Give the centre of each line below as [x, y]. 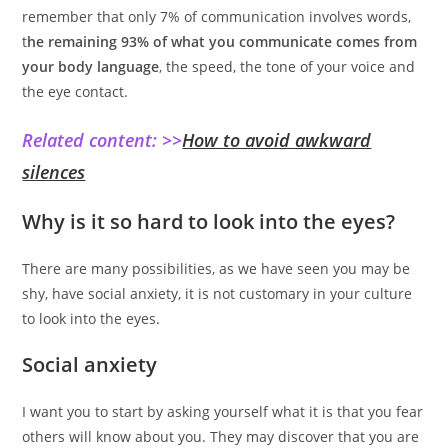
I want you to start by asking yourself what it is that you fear [223, 412]
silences [54, 172]
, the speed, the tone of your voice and [287, 67]
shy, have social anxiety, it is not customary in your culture [217, 294]
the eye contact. [75, 92]
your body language [91, 67]
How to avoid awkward [277, 140]
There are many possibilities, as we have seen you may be [216, 269]
